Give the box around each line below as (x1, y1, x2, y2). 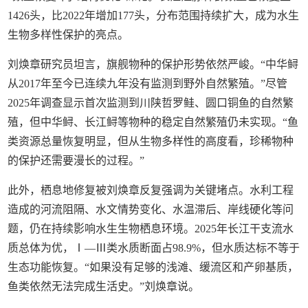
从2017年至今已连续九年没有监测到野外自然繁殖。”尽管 (8, 78, 288, 89)
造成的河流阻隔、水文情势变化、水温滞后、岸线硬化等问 (8, 203, 294, 215)
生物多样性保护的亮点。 (8, 29, 129, 41)
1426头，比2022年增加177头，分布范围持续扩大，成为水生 (8, 10, 300, 21)
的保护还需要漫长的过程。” (8, 155, 145, 166)
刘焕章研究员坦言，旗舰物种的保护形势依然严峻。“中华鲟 (8, 58, 299, 70)
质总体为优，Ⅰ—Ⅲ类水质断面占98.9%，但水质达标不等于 (8, 242, 300, 254)
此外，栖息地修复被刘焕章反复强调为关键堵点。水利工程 (8, 184, 294, 196)
